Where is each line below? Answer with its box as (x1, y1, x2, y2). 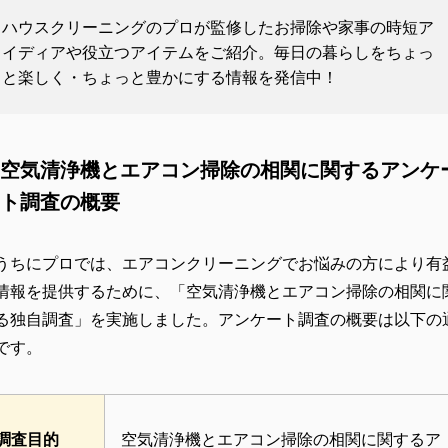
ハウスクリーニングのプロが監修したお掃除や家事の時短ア (2, 19, 434, 37)
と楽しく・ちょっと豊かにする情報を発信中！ (2, 69, 338, 87)
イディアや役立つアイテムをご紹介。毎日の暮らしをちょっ (2, 44, 434, 62)
